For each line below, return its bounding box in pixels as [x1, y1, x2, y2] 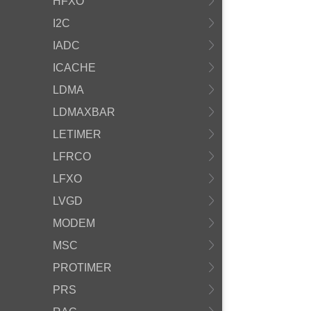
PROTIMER [53, 262, 112, 274]
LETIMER [53, 128, 101, 140]
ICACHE [53, 62, 96, 74]
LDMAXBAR [53, 106, 115, 118]
